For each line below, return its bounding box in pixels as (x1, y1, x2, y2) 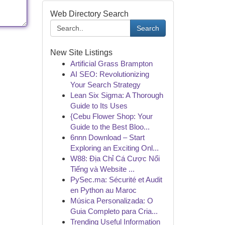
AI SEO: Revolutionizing (70, 70, 149, 78)
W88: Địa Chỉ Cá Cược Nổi (70, 154, 160, 163)
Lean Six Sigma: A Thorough (70, 91, 163, 99)
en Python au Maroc (70, 186, 137, 194)
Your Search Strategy (70, 80, 141, 89)
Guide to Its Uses (70, 101, 128, 110)
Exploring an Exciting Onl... (70, 144, 159, 152)
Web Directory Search (50, 10, 129, 18)
